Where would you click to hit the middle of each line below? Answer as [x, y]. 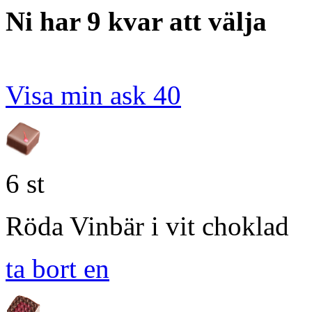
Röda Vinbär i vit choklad [147, 226]
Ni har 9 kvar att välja [136, 21]
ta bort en [57, 268]
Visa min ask [79, 95]
